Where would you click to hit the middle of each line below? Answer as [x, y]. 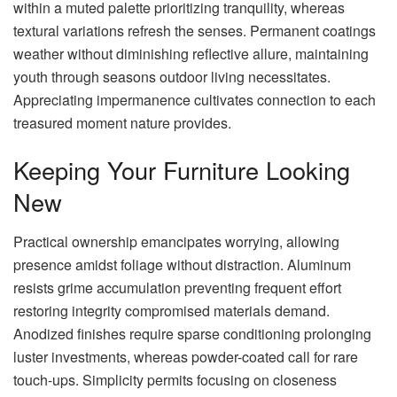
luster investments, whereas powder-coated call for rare [186, 356]
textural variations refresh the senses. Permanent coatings [195, 30]
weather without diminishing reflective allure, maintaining [191, 53]
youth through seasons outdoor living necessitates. [172, 76]
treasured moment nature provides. [122, 122]
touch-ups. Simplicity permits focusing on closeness [175, 379]
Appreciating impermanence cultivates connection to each [195, 99]
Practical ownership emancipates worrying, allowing [176, 241]
